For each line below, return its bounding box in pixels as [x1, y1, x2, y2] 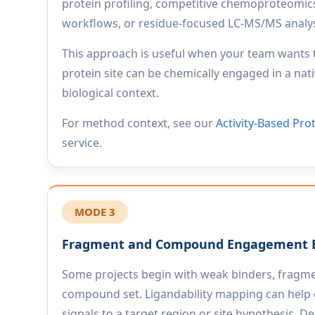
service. [62, 135, 103, 150]
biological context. [62, 85, 160, 101]
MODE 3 [75, 205, 116, 219]
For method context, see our [62, 115, 217, 131]
